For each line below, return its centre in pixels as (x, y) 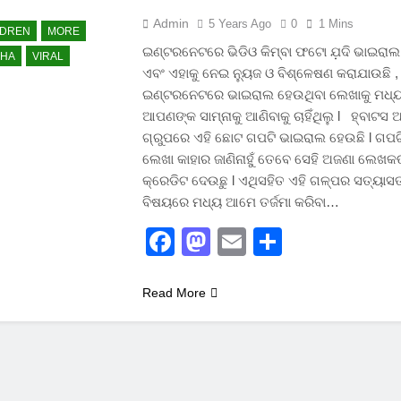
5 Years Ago (240, 24)
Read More (175, 293)
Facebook (239, 242)
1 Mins (337, 24)
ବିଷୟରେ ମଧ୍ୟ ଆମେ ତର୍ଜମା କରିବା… (241, 202)
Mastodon (274, 242)
